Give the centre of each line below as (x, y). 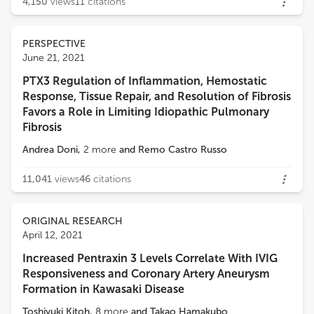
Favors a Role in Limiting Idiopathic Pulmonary (146, 112)
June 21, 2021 (54, 58)
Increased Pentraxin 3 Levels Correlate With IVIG (150, 258)
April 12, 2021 (53, 235)
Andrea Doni (50, 150)
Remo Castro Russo (183, 150)
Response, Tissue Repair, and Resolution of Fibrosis (157, 96)
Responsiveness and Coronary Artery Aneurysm (146, 274)
